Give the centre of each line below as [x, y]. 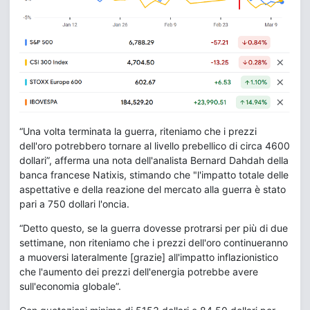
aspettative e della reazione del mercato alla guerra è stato [153, 190]
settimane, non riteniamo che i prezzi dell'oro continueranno [154, 243]
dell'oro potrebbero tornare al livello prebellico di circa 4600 [155, 146]
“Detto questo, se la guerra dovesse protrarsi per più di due [154, 228]
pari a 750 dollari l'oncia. [74, 204]
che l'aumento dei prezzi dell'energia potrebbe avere [139, 272]
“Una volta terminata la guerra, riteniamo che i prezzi [138, 131]
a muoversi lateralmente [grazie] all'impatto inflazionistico [149, 257]
